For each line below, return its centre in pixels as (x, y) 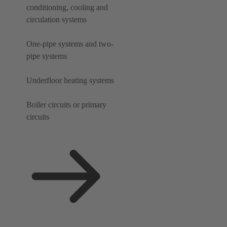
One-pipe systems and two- (70, 44)
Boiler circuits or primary (66, 105)
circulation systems (56, 20)
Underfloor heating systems (70, 81)
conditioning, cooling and (67, 8)
